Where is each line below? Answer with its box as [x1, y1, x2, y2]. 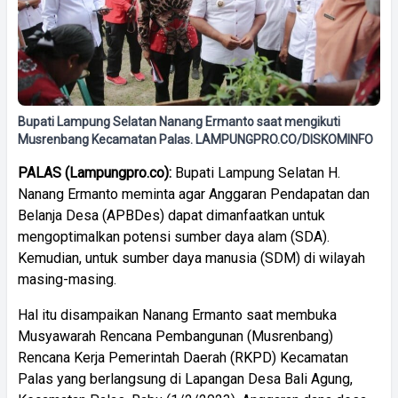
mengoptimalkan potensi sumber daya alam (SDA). [18, 227, 330, 245]
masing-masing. [18, 270, 116, 288]
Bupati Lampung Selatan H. [171, 163, 340, 181]
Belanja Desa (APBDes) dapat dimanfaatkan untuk [18, 206, 325, 224]
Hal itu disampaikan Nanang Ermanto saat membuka [18, 306, 337, 323]
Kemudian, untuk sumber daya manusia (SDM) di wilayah [18, 249, 365, 267]
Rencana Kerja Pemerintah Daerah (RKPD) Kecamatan [18, 348, 348, 366]
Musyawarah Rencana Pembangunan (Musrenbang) [18, 327, 333, 345]
